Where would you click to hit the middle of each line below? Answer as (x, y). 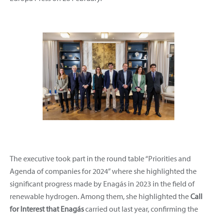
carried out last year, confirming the (141, 209)
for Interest (27, 209)
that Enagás (65, 209)
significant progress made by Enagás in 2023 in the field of (102, 183)
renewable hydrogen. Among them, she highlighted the (100, 196)
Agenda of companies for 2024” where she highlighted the (103, 171)
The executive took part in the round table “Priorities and (100, 158)
